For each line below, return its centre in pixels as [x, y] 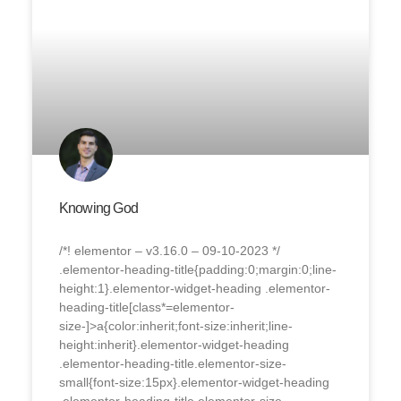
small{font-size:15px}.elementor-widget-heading [194, 382]
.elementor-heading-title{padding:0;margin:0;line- [197, 269]
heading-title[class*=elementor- [146, 307]
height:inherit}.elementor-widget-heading [174, 344]
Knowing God [98, 208]
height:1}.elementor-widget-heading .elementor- [194, 288]
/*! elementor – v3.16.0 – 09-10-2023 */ [169, 250]
